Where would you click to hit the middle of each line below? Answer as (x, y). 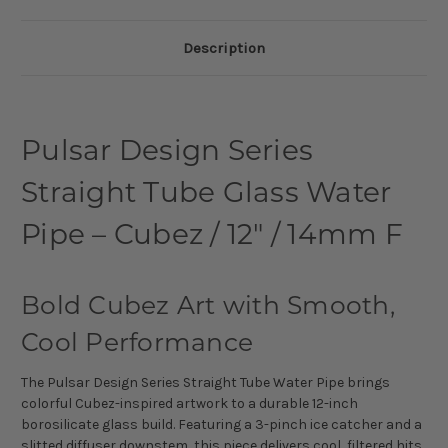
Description (224, 47)
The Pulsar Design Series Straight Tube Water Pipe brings (205, 382)
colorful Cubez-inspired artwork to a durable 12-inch (189, 403)
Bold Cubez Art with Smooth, (208, 304)
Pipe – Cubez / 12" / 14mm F (212, 233)
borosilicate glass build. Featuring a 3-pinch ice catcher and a (221, 424)
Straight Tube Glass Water (206, 191)
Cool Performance (137, 341)
